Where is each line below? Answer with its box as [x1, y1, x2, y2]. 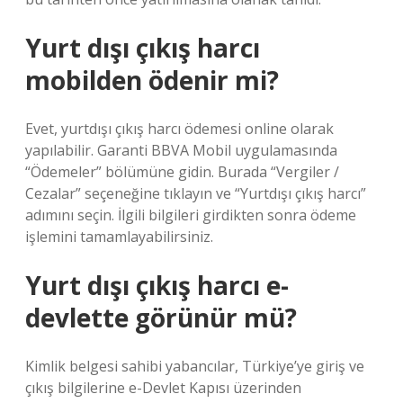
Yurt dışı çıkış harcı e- [25, 268, 289, 302]
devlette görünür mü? [25, 300, 297, 335]
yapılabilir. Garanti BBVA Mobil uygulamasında [25, 140, 337, 160]
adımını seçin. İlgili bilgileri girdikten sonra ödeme [25, 205, 356, 225]
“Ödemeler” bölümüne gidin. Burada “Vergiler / [25, 162, 339, 182]
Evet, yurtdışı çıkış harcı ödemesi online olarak [25, 119, 334, 139]
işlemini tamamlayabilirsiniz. [25, 227, 213, 246]
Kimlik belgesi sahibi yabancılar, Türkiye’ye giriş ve [25, 356, 364, 376]
